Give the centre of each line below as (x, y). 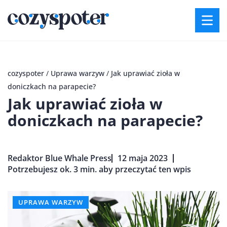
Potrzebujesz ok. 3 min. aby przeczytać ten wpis (99, 169)
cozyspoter (26, 73)
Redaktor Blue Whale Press (60, 158)
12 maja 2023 (143, 158)
